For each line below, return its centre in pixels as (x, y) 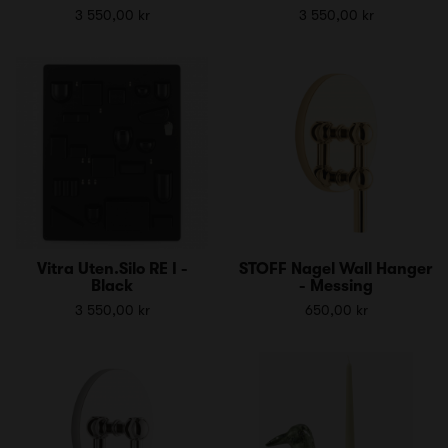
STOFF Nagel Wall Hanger (336, 268)
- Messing (336, 285)
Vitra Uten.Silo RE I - (112, 268)
